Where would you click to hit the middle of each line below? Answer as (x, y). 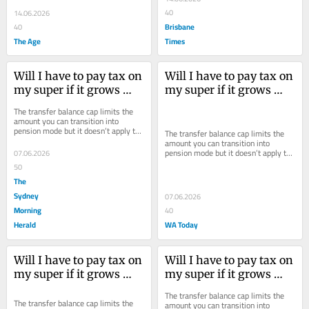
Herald (25, 225)
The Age (28, 41)
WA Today (182, 225)
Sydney (27, 196)
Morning (28, 210)
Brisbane (180, 26)
